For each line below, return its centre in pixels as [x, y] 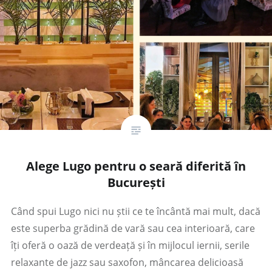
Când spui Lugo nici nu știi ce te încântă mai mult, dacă [135, 211]
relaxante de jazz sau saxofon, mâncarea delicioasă [127, 262]
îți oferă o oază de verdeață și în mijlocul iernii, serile [130, 245]
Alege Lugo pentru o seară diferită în [136, 166]
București [136, 182]
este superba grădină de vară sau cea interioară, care [133, 228]
